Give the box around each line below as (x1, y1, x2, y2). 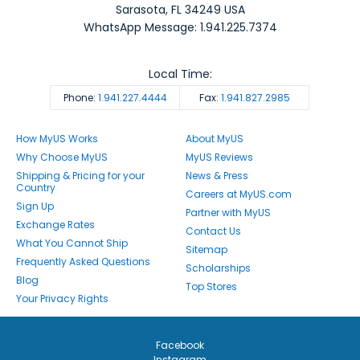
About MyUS (186, 132, 244, 146)
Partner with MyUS (186, 206, 272, 220)
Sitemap (186, 243, 228, 257)
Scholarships (186, 261, 252, 276)
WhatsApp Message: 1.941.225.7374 (83, 19, 277, 36)
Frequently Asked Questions (16, 255, 150, 269)
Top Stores (186, 280, 238, 294)
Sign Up (16, 199, 54, 214)
